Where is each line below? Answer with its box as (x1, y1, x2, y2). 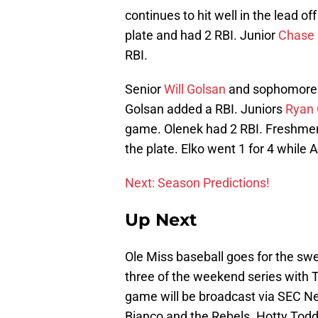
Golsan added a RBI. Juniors (125, 102, 285, 117)
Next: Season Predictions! (125, 175, 270, 191)
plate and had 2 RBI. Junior (125, 28, 278, 43)
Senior (125, 82, 164, 97)
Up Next (125, 209, 197, 231)
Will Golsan (164, 82, 226, 97)
